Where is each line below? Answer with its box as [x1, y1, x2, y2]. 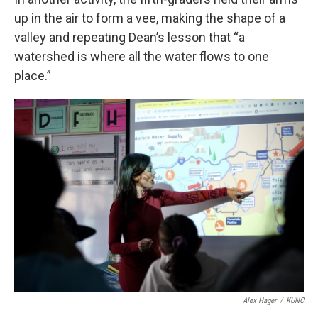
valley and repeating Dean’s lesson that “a [14, 29, 245, 45]
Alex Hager [243, 295, 276, 305]
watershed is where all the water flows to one [14, 48, 269, 64]
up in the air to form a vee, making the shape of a [14, 10, 285, 26]
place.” [14, 67, 51, 83]
